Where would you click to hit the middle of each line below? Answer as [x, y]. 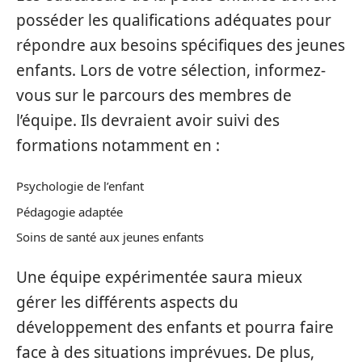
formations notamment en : [118, 145]
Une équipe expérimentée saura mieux [159, 277]
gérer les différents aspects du [127, 302]
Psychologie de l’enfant [80, 186]
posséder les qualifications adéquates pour [174, 20]
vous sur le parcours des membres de [154, 95]
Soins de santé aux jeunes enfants [110, 237]
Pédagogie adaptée [69, 211]
